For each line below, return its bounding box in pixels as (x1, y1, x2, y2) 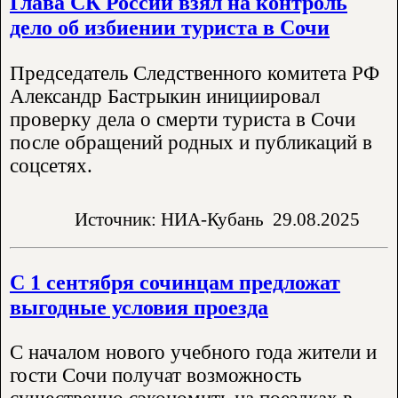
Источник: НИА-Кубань (75, 209, 264, 230)
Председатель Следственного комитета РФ (10, 61, 379, 84)
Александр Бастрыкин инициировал (10, 84, 320, 107)
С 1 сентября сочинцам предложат (10, 270, 340, 295)
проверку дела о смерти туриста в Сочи (10, 107, 355, 131)
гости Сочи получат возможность (10, 364, 301, 387)
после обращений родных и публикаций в (10, 131, 372, 154)
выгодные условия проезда (10, 295, 268, 320)
